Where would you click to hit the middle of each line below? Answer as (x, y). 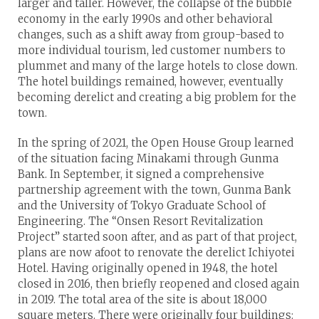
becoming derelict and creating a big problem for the (157, 98)
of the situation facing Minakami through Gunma (148, 159)
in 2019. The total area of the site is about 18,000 (142, 300)
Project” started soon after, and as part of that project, (157, 237)
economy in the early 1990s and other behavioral (145, 19)
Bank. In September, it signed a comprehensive (141, 174)
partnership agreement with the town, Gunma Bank (155, 190)
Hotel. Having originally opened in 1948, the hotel (148, 268)
